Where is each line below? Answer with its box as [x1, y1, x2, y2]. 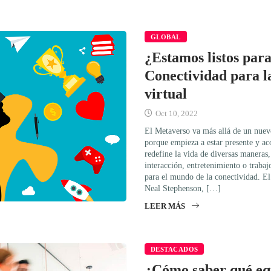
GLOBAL [151, 33, 181, 41]
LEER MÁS [145, 201, 185, 211]
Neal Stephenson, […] [145, 183, 221, 193]
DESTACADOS [151, 245, 198, 253]
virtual [145, 85, 187, 102]
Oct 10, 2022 [154, 108, 198, 118]
